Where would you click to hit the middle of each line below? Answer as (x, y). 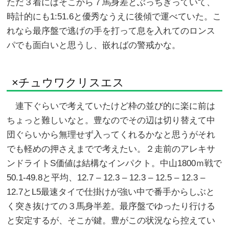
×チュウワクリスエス (68, 83)
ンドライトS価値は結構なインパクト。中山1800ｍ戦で (114, 163)
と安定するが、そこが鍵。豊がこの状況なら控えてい (111, 221)
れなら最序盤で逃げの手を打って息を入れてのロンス (111, 31)
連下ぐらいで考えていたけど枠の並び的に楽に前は (111, 106)
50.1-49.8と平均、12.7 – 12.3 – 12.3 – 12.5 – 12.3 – (106, 178)
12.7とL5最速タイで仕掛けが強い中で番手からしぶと (111, 192)
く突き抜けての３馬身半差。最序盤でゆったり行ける (111, 206)
